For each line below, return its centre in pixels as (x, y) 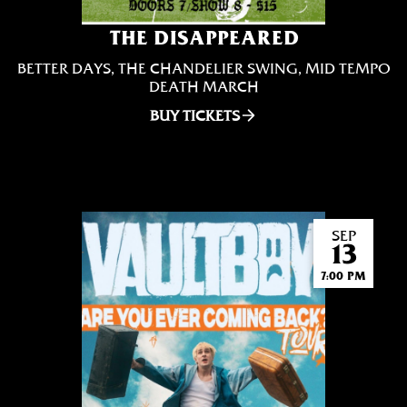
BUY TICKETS (194, 115)
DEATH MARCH (203, 86)
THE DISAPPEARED (203, 37)
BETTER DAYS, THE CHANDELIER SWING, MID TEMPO (203, 68)
